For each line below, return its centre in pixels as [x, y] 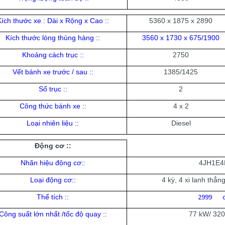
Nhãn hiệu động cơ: [52, 163]
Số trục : [52, 89]
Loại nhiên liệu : [52, 123]
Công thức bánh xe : [52, 106]
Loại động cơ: [52, 180]
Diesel [181, 123]
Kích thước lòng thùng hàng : [52, 38]
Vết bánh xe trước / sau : [52, 72]
